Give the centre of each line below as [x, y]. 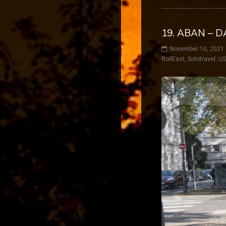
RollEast [173, 59]
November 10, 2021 [197, 49]
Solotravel [202, 59]
